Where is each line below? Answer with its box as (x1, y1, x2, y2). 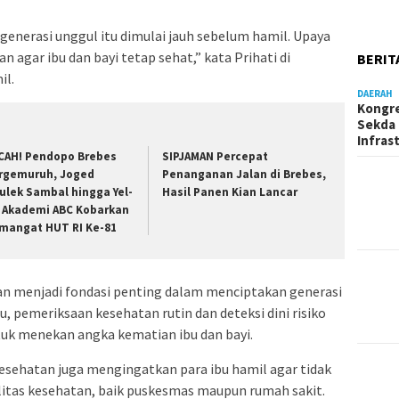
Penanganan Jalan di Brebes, (162, 167, 327, 182)
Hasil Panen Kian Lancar (162, 184, 298, 199)
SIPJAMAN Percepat (162, 149, 269, 164)
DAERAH (357, 87, 394, 101)
